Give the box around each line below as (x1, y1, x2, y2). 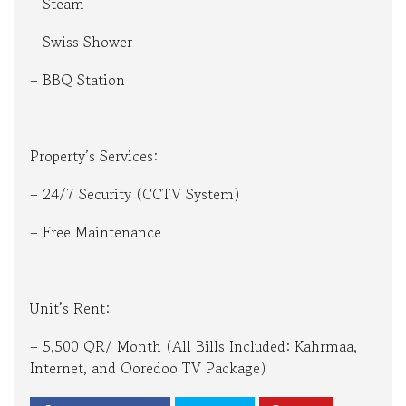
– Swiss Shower (30, 31, 132, 53)
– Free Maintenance (30, 221, 161, 244)
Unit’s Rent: (30, 297, 110, 320)
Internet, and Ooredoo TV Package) (30, 357, 266, 380)
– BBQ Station (30, 69, 125, 92)
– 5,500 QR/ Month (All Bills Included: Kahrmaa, (30, 335, 357, 358)
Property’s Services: (30, 145, 158, 168)
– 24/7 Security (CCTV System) (30, 183, 240, 206)
